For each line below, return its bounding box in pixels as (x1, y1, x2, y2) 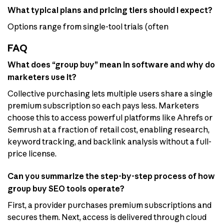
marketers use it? (7, 71, 76, 82)
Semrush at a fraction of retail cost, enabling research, (7, 124, 209, 134)
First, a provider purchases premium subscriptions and (7, 199, 211, 210)
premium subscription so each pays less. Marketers (7, 100, 199, 110)
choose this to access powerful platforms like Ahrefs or (7, 112, 212, 122)
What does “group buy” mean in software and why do (7, 59, 215, 69)
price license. (7, 148, 56, 158)
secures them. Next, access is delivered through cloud (7, 211, 206, 222)
